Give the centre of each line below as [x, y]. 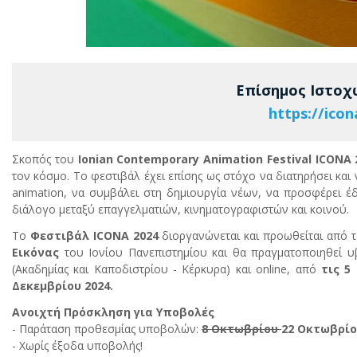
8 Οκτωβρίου [241, 329]
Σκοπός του [45, 159]
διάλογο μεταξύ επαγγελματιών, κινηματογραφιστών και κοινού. [180, 210]
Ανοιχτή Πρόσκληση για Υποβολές [113, 312]
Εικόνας [35, 253]
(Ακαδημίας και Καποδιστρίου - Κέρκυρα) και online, [151, 269]
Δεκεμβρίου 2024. [63, 286]
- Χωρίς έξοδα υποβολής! [77, 346]
